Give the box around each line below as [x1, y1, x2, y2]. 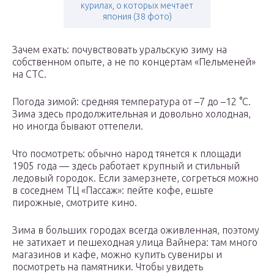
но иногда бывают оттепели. [12, 120, 143, 132]
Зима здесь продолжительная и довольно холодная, [12, 108, 251, 120]
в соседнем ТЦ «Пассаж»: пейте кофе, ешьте [12, 185, 213, 196]
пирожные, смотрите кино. [12, 197, 137, 209]
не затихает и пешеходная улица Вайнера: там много [12, 237, 257, 248]
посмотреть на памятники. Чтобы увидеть [12, 261, 203, 273]
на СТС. [12, 68, 46, 80]
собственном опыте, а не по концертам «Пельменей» [12, 56, 256, 68]
